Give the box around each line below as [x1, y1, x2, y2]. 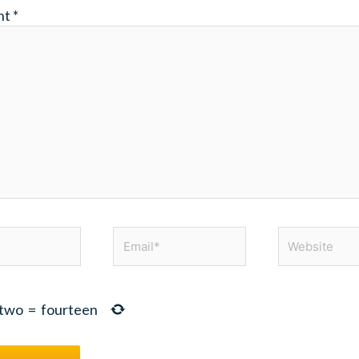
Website [276, 227, 331, 245]
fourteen [41, 301, 99, 319]
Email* [112, 227, 152, 245]
